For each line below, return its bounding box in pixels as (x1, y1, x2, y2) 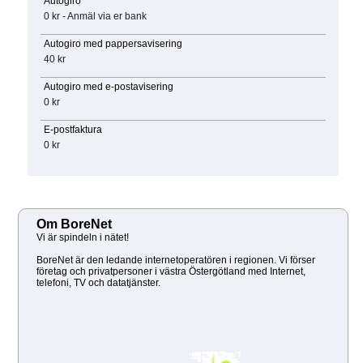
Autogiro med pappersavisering (43, 38, 182, 50)
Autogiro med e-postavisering (43, 81, 173, 93)
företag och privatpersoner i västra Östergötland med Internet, (36, 265, 305, 277)
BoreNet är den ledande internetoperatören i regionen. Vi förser (36, 254, 315, 266)
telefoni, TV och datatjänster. (36, 276, 160, 288)
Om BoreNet (36, 216, 112, 231)
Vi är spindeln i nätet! (36, 231, 129, 243)
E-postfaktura (43, 124, 102, 136)
